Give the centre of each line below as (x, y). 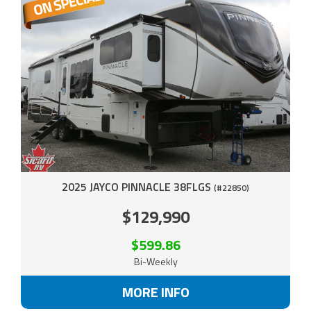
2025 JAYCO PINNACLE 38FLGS (138, 186)
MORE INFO (155, 292)
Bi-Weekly (155, 261)
